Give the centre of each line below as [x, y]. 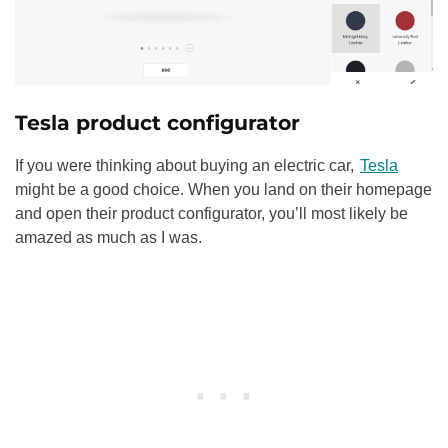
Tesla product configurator [157, 123]
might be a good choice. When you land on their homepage [223, 190]
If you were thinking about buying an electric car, [186, 166]
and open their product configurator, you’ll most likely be [211, 214]
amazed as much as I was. [108, 238]
